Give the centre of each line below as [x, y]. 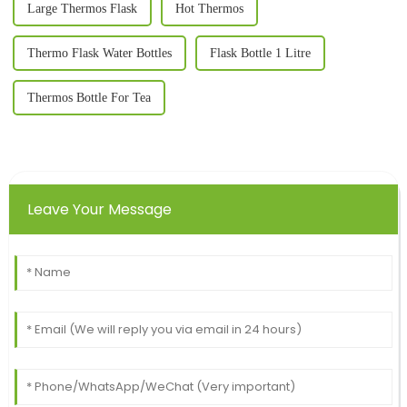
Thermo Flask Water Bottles [99, 54]
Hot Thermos [209, 9]
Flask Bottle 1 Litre [260, 54]
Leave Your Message [99, 210]
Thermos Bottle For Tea [89, 98]
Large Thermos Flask [82, 9]
